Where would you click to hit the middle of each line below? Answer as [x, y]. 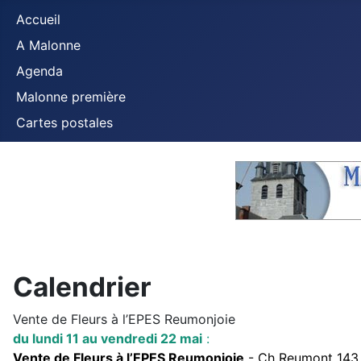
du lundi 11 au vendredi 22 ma [106, 338]
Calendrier [82, 287]
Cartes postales [64, 122]
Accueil [38, 19]
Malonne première [71, 97]
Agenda [39, 71]
